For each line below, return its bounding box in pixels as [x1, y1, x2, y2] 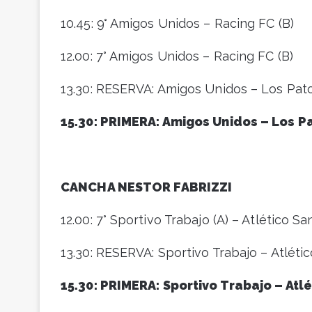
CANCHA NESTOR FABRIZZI [61, 180, 233, 195]
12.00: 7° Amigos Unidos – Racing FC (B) [61, 49, 293, 64]
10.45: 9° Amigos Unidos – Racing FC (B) [61, 16, 294, 31]
